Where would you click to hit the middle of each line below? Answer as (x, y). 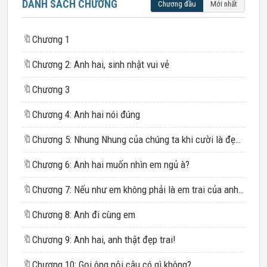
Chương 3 (51, 89)
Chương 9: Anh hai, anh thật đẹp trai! (104, 240)
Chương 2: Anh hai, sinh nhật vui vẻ (101, 64)
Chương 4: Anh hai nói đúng (86, 114)
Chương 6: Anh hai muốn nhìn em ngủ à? (111, 164)
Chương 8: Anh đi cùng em (84, 215)
